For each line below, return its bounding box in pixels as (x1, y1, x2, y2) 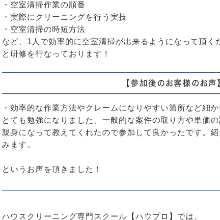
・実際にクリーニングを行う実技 (2, 12, 127, 21)
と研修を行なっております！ (2, 49, 110, 58)
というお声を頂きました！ (2, 165, 102, 173)
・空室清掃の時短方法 (2, 25, 85, 33)
